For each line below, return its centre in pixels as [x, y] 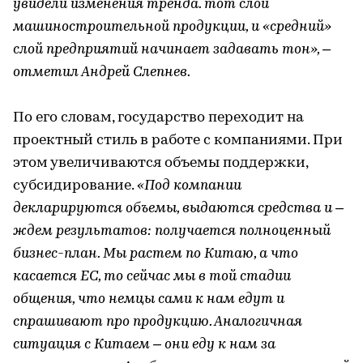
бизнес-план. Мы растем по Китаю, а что [156, 254]
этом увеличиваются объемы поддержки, [160, 163]
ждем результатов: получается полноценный [172, 231]
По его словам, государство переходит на [158, 117]
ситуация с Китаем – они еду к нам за [144, 344]
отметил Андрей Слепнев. [102, 72]
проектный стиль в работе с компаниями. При [178, 140]
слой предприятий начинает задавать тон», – [172, 49]
